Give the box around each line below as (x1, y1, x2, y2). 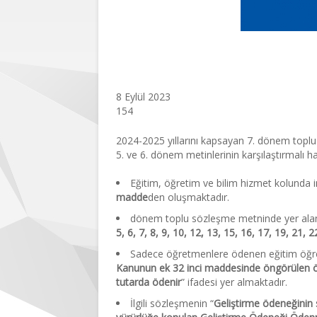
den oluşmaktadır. (148, 190, 229, 204)
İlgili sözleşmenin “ (130, 296, 214, 310)
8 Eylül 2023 (116, 90, 171, 103)
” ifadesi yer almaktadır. (181, 275, 287, 289)
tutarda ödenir (116, 275, 181, 289)
